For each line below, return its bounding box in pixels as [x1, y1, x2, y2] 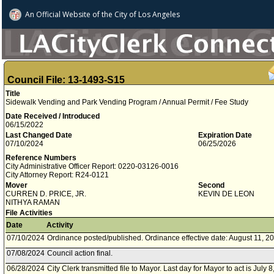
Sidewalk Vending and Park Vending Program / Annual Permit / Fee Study [6, 98, 248, 106]
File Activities [6, 209, 53, 217]
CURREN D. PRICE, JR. [6, 190, 86, 198]
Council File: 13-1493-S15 [7, 75, 125, 85]
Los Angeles [138, 9, 180, 20]
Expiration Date [198, 131, 252, 139]
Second [198, 181, 224, 190]
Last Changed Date [6, 131, 72, 139]
